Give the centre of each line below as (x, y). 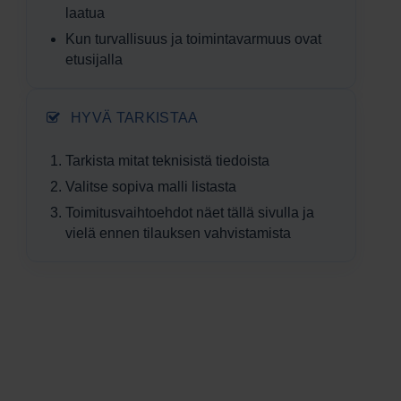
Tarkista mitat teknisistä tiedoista (168, 161)
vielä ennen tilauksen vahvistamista (179, 233)
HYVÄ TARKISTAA (132, 118)
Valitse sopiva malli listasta (151, 187)
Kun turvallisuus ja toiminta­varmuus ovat (194, 39)
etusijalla (94, 60)
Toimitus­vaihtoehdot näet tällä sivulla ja (190, 213)
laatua (85, 13)
